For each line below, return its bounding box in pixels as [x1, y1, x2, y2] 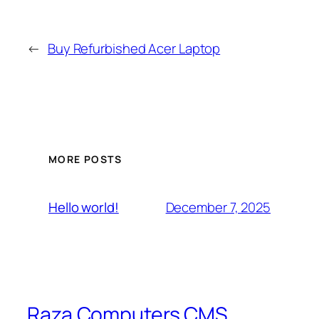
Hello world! [48, 198, 119, 217]
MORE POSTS [48, 152, 122, 167]
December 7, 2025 [165, 197, 271, 216]
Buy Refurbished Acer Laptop [47, 38, 221, 58]
